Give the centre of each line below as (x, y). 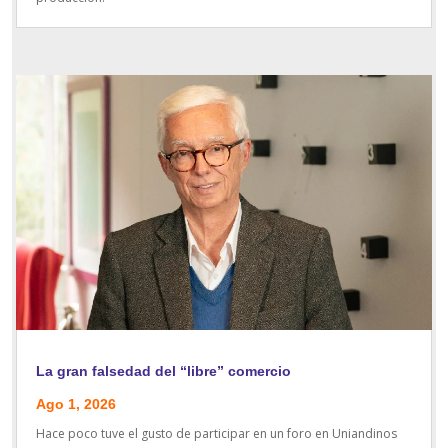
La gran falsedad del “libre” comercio (164, 370)
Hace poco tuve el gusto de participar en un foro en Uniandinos (217, 433)
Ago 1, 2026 (76, 403)
